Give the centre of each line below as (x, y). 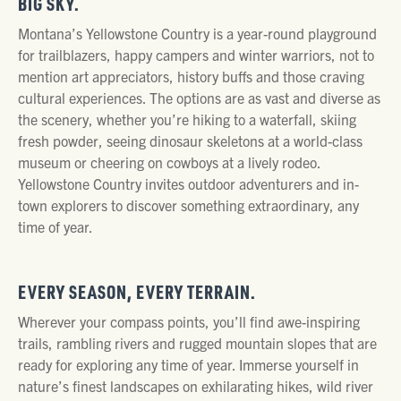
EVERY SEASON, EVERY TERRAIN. (137, 291)
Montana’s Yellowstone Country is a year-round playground (197, 33)
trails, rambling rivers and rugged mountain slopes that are (197, 342)
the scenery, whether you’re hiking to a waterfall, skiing (187, 119)
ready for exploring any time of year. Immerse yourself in (188, 364)
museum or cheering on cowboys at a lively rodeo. (169, 162)
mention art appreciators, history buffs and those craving (191, 76)
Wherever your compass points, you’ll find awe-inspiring (189, 321)
